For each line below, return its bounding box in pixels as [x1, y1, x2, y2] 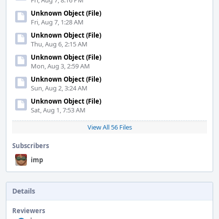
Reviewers [12, 206, 45, 215]
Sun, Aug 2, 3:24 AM [31, 84, 88, 92]
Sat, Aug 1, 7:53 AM [31, 106, 86, 114]
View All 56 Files [87, 123, 132, 131]
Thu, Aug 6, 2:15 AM [31, 40, 88, 48]
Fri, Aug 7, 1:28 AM [31, 18, 84, 26]
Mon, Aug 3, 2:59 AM [31, 62, 90, 70]
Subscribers [12, 141, 49, 150]
